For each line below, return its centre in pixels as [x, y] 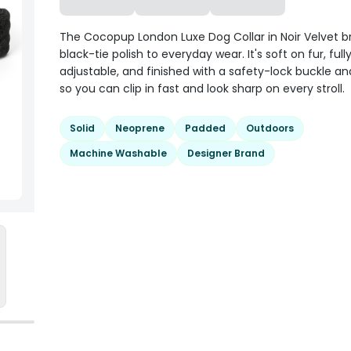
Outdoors [270, 128]
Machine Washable [118, 153]
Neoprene [140, 128]
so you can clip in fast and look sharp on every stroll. [202, 89]
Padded [205, 128]
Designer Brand [226, 153]
